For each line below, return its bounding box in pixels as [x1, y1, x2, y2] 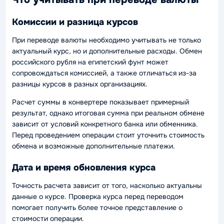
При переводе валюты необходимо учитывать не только [12, 35, 201, 44]
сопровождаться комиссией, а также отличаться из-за [12, 68, 196, 77]
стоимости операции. [12, 213, 84, 223]
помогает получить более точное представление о [12, 202, 182, 212]
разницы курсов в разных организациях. [12, 79, 147, 88]
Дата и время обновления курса [12, 162, 155, 173]
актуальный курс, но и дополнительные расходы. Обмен [12, 46, 202, 55]
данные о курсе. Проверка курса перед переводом [12, 191, 183, 201]
